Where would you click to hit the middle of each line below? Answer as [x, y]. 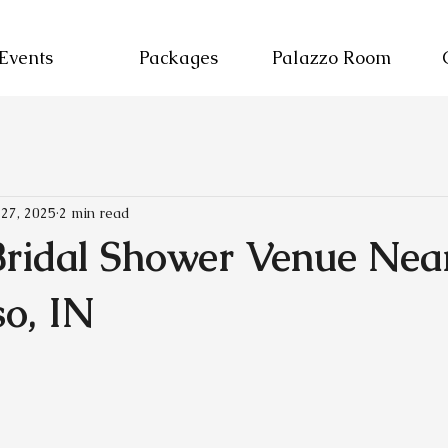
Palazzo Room [331, 57]
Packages [178, 57]
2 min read [94, 212]
